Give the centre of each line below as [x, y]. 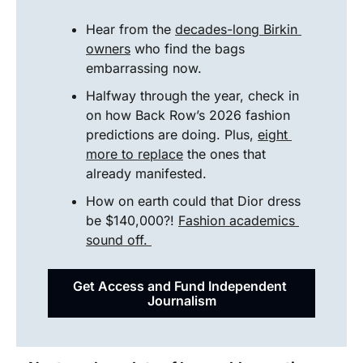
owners [108, 49]
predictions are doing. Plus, [172, 135]
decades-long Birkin [236, 29]
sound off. [119, 240]
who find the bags [188, 49]
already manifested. [146, 173]
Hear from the [130, 29]
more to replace [135, 154]
